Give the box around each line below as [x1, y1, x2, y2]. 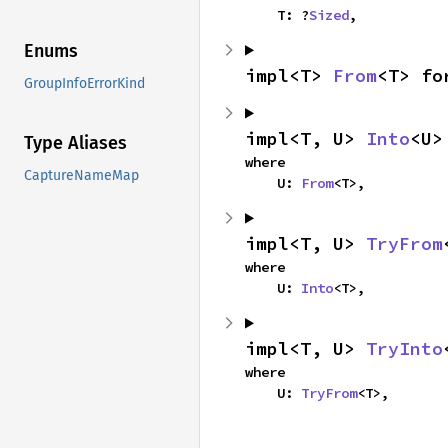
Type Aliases [24, 132, 127, 155]
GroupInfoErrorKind [24, 75, 145, 93]
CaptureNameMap [24, 167, 139, 185]
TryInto [366, 336, 443, 360]
